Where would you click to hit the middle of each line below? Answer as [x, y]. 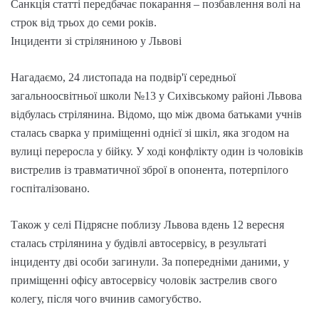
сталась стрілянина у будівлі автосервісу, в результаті [138, 243]
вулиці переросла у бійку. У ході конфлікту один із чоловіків [157, 151]
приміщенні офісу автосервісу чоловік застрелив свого [144, 280]
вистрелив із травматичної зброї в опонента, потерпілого [150, 169]
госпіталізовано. [50, 188]
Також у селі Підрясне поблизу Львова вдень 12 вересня [147, 224]
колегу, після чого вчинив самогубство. [106, 298]
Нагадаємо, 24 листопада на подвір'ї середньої [123, 77]
